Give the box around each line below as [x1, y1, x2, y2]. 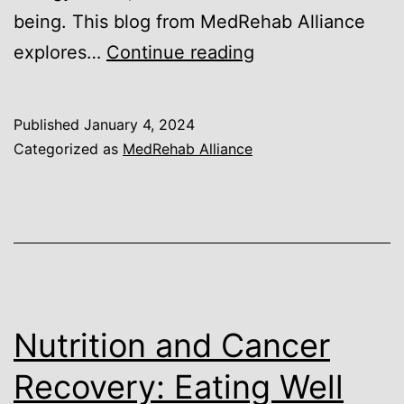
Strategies [253, 254, 340, 277]
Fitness [253, 224, 315, 246]
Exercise [253, 40, 326, 62]
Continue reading [106, 41, 254, 63]
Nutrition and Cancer [14, 325, 330, 365]
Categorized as [14, 139, 123, 158]
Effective [253, 193, 329, 216]
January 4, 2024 [84, 115, 195, 133]
